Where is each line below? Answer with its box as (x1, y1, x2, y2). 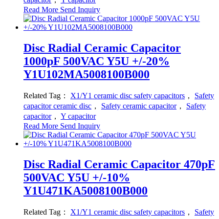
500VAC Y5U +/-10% (23, 171, 130, 184)
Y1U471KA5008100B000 (23, 184, 148, 197)
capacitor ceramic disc (23, 101, 91, 110)
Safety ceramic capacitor (101, 101, 176, 110)
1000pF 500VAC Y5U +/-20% (23, 54, 170, 67)
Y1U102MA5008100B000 (23, 67, 150, 81)
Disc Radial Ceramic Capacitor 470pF (23, 157, 215, 171)
